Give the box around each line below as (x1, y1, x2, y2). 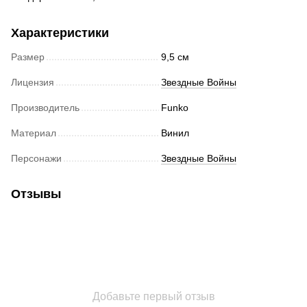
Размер (11, 51, 45, 63)
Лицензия (11, 77, 54, 88)
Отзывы (11, 187, 61, 201)
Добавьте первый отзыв (92, 291, 215, 303)
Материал (11, 127, 56, 139)
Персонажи (11, 153, 62, 164)
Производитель (11, 102, 79, 114)
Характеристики (11, 26, 109, 40)
